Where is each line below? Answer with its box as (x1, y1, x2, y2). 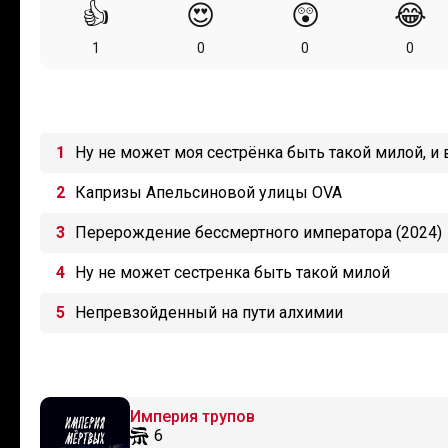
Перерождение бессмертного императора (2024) (75, 223, 442, 242)
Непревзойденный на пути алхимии (75, 303, 343, 322)
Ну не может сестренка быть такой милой (75, 263, 390, 282)
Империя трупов (130, 407, 255, 426)
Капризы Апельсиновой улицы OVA (75, 183, 342, 202)
